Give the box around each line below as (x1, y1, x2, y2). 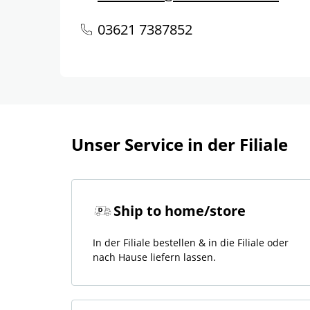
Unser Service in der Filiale (71, 133, 288, 156)
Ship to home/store (113, 201, 246, 220)
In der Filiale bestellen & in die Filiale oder (93, 236, 289, 249)
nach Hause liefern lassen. (93, 250, 216, 264)
